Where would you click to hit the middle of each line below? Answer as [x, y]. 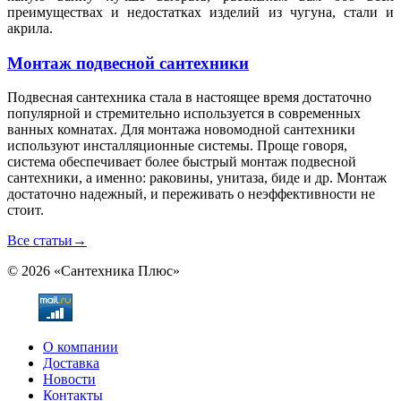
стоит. [26, 210]
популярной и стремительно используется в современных [184, 114]
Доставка [71, 363]
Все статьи [40, 241]
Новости [69, 380]
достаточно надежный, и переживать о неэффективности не [191, 194]
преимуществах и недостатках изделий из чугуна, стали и [200, 13]
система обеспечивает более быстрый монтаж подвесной [182, 162]
